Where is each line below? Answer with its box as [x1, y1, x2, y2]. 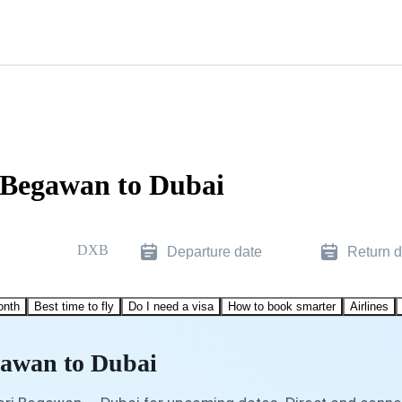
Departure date [167, 243, 262, 259]
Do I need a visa [128, 299, 214, 313]
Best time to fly [34, 299, 114, 313]
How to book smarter [228, 299, 336, 313]
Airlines [350, 299, 389, 313]
